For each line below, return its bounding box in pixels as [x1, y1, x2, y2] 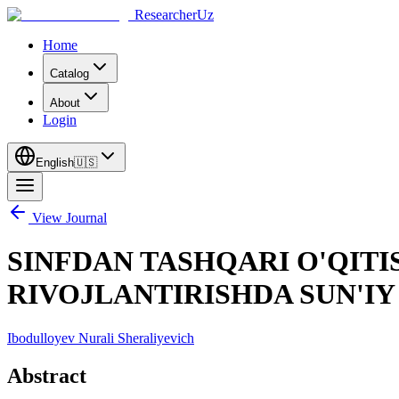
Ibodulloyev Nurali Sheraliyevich [7, 330, 194, 346]
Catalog [50, 67, 89, 80]
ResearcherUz [134, 7, 214, 22]
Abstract [7, 363, 86, 387]
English [36, 156, 74, 169]
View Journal [32, 210, 107, 225]
